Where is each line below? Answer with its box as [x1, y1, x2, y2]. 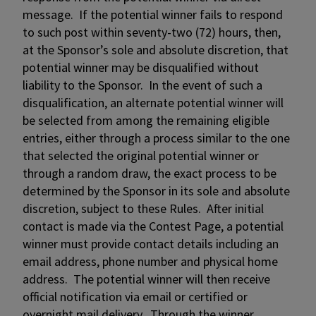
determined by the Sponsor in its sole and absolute [23, 183, 290, 199]
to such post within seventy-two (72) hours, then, [23, 24, 281, 40]
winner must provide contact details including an [23, 236, 279, 252]
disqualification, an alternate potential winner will [23, 95, 284, 111]
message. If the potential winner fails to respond [23, 6, 283, 23]
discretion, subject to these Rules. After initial [23, 200, 264, 217]
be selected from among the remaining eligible [23, 112, 269, 128]
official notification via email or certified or [23, 288, 248, 305]
